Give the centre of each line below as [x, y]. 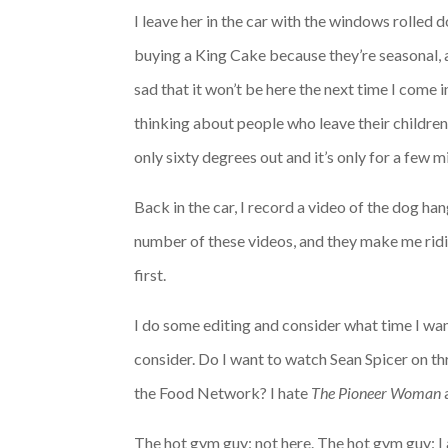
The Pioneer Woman [376, 392]
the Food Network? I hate [223, 392]
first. [150, 274]
